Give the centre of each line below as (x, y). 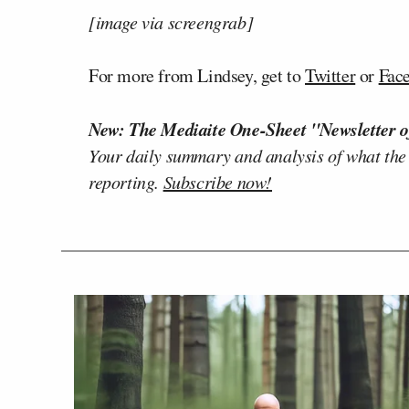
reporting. (126, 182)
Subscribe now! (218, 182)
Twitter (330, 75)
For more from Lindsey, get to (197, 75)
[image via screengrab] (171, 22)
